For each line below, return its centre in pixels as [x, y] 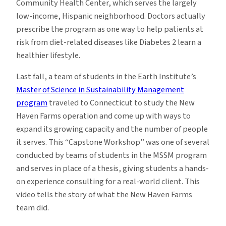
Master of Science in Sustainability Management [100, 90]
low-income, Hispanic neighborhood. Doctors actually [111, 16]
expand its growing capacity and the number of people [112, 129]
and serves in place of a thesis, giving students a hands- [112, 169]
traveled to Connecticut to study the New [121, 103]
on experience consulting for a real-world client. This [108, 182]
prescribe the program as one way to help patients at [110, 29]
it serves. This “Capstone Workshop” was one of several [113, 143]
